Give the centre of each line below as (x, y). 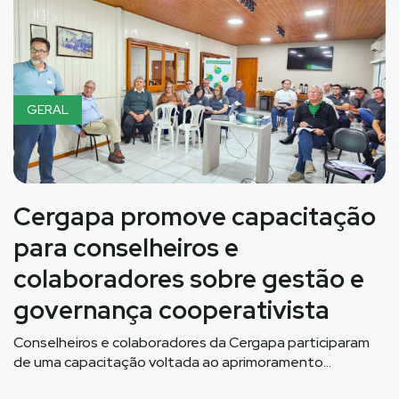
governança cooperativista (171, 310)
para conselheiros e (126, 248)
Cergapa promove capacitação (195, 217)
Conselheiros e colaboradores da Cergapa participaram (191, 343)
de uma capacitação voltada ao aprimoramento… (172, 362)
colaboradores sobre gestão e (189, 279)
